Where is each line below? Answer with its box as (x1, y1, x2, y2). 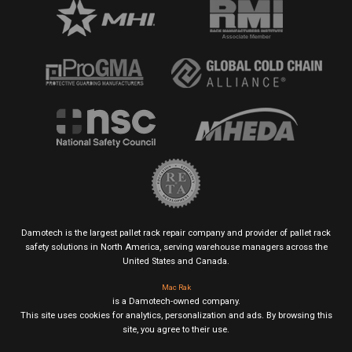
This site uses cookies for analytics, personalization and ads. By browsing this (20, 310, 332, 321)
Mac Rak (161, 283, 191, 292)
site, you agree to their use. (123, 324, 229, 335)
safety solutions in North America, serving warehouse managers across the (24, 242, 328, 253)
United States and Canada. (123, 256, 229, 267)
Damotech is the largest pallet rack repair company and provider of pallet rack (21, 228, 331, 239)
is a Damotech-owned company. (112, 296, 240, 307)
